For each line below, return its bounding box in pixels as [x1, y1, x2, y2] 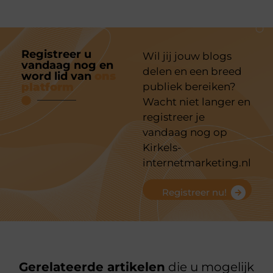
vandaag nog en [21, 58, 113, 72]
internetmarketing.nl [143, 156, 251, 169]
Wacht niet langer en [143, 95, 250, 108]
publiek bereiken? [143, 80, 236, 93]
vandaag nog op [143, 126, 227, 138]
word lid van [21, 69, 94, 83]
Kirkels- [143, 141, 182, 154]
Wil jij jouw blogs [143, 49, 232, 62]
